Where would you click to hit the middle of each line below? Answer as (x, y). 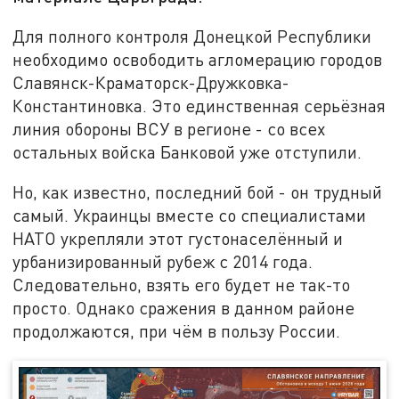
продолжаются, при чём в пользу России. (177, 331)
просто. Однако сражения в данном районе (184, 308)
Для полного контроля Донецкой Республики (192, 36)
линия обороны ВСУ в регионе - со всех (169, 128)
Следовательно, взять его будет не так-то (182, 285)
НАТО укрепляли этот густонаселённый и (178, 239)
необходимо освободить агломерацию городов (198, 59)
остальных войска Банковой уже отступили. (187, 151)
